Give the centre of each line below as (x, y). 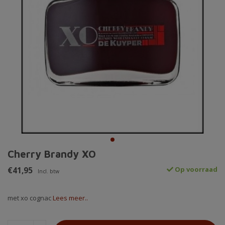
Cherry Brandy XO (52, 154)
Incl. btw (48, 172)
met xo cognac (30, 198)
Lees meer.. (70, 198)
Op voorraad (195, 170)
